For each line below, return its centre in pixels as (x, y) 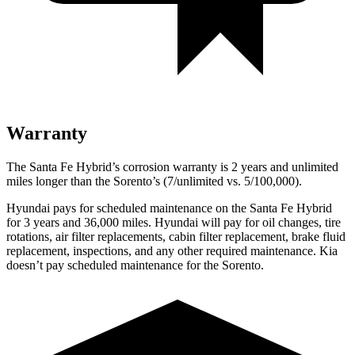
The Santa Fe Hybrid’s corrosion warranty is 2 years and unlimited (172, 166)
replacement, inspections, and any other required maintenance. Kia (172, 250)
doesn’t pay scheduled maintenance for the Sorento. (135, 265)
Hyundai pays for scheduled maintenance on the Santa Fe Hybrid (169, 208)
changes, (300, 222)
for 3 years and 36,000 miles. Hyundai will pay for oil (142, 222)
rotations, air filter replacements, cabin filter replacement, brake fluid (176, 236)
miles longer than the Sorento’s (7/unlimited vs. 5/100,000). (154, 181)
